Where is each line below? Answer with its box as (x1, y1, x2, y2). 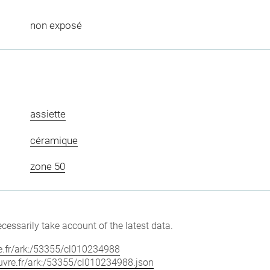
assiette (30, 108, 66, 121)
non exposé (30, 19, 82, 32)
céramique (30, 134, 78, 146)
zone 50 (30, 160, 65, 173)
